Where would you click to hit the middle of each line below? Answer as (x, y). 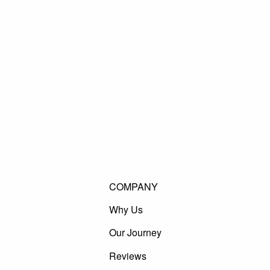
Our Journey (136, 233)
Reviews (128, 256)
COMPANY (134, 186)
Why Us (126, 210)
